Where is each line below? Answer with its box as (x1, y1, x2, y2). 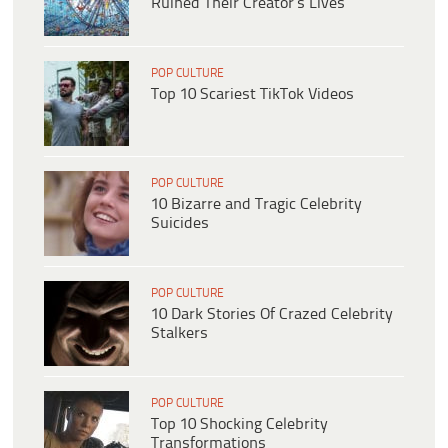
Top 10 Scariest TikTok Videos (151, 86, 354, 104)
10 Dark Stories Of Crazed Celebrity (151, 306, 393, 324)
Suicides (151, 215, 209, 233)
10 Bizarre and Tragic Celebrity (151, 196, 362, 214)
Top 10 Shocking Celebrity (151, 416, 328, 434)
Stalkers (151, 325, 208, 343)
